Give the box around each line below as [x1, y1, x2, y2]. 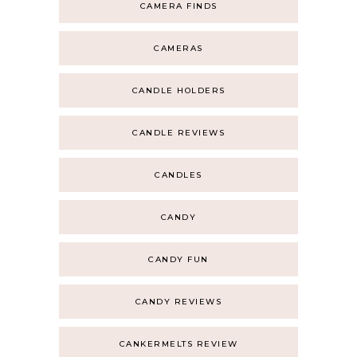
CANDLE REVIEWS [132, 127, 225, 138]
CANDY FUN [148, 254, 209, 265]
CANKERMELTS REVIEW [119, 339, 238, 349]
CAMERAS [154, 43, 203, 53]
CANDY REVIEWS [135, 296, 222, 307]
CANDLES [155, 170, 202, 180]
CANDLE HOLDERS [131, 85, 226, 96]
